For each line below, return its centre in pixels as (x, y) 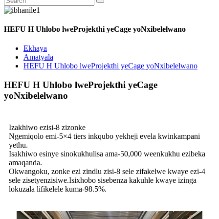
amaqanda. (25, 162)
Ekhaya (35, 48)
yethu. (18, 145)
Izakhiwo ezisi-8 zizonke (47, 127)
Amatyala (38, 57)
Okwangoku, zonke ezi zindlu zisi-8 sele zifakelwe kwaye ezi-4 (107, 171)
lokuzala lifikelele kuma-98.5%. (58, 189)
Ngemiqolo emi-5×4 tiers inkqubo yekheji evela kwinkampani (104, 136)
